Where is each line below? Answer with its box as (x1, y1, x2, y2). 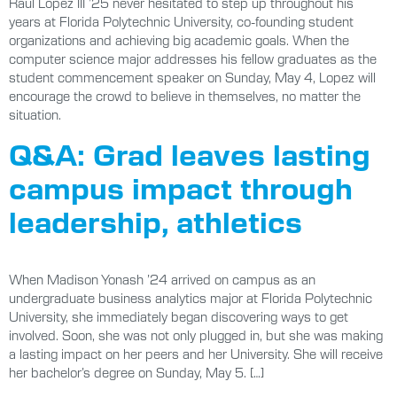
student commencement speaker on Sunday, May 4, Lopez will (9, 68, 376, 85)
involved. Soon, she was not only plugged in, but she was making (9, 326, 383, 343)
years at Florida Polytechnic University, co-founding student (9, 12, 354, 29)
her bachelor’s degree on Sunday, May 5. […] (9, 363, 264, 380)
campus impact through (9, 167, 353, 206)
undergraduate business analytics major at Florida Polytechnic (9, 289, 372, 306)
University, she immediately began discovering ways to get (9, 307, 348, 324)
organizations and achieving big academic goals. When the (9, 31, 349, 48)
